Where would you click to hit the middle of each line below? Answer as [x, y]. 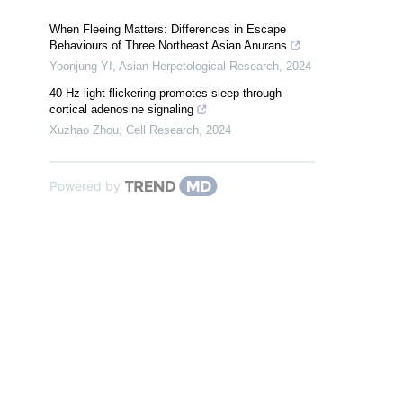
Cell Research [162, 130]
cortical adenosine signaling [121, 109]
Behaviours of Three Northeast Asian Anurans [168, 45]
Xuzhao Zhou [84, 130]
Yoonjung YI [81, 66]
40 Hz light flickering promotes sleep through [166, 93]
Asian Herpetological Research [199, 66]
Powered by [85, 185]
